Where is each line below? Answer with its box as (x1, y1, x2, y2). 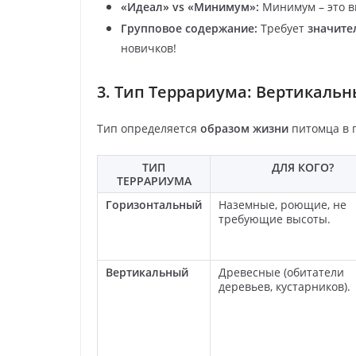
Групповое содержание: (121, 20, 257, 36)
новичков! (121, 40, 176, 56)
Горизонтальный (106, 196, 202, 212)
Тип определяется (97, 120, 200, 136)
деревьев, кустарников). (219, 278, 350, 294)
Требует (257, 20, 308, 36)
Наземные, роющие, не (219, 196, 346, 212)
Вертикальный (106, 264, 188, 280)
